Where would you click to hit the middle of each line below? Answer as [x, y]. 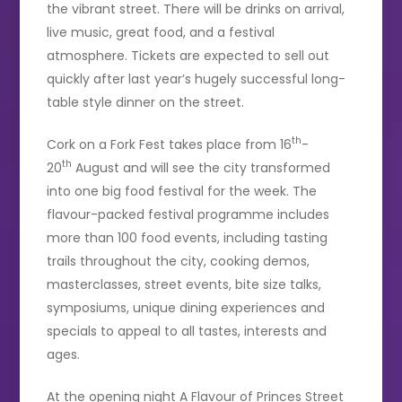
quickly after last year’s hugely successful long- [197, 79]
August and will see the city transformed [201, 167]
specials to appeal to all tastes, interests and [187, 331]
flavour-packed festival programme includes [188, 214]
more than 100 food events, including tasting [188, 237]
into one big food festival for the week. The [182, 191]
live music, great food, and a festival [161, 32]
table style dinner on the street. [146, 102]
